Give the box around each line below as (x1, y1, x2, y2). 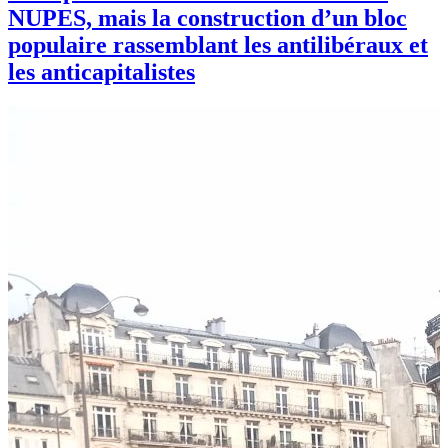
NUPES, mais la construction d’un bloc (8, 4, 407, 31)
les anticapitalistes (8, 58, 195, 85)
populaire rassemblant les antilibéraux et (8, 31, 428, 58)
